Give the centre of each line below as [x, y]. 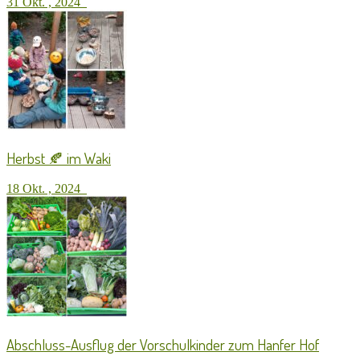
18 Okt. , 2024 [47, 189]
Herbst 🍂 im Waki [59, 157]
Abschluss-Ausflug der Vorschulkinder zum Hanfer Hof [163, 345]
